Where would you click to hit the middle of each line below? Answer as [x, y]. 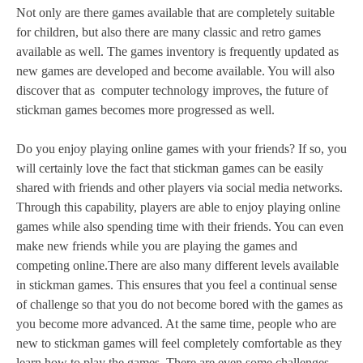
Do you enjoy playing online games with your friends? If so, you [181, 148]
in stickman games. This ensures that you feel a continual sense [177, 284]
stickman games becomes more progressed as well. [145, 109]
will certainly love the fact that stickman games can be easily [170, 168]
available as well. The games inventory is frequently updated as [177, 51]
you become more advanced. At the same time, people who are [176, 323]
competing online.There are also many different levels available [177, 265]
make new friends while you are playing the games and [157, 246]
